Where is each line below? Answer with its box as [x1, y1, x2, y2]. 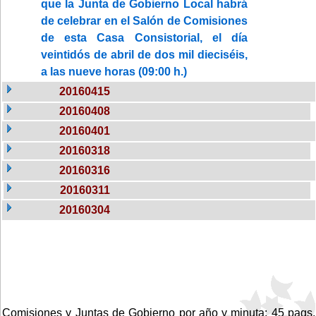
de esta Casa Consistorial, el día [41, 31, 248, 44]
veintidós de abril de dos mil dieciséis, [41, 48, 248, 61]
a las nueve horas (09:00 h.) [41, 65, 187, 78]
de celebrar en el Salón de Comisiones [41, 14, 248, 27]
